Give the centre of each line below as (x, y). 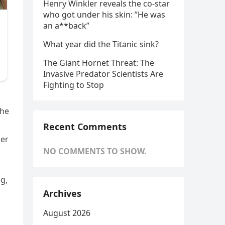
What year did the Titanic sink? (101, 44)
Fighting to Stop (74, 85)
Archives (62, 193)
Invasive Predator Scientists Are (103, 74)
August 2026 (67, 213)
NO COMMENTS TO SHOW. (95, 151)
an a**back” (66, 26)
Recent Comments (85, 127)
